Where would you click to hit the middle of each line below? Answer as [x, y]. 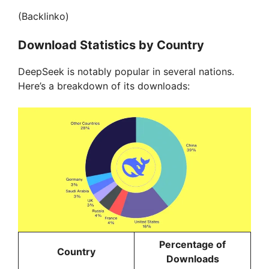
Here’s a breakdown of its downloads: [104, 86]
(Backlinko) [44, 17]
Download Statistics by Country [111, 45]
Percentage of [192, 245]
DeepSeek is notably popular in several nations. [126, 72]
